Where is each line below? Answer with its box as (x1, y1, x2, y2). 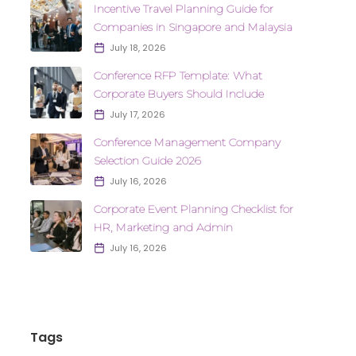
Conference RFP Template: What (93, 68, 262, 83)
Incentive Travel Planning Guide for (93, 2, 273, 16)
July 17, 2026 (109, 108, 165, 121)
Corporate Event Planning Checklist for (93, 202, 293, 216)
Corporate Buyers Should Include (93, 87, 264, 101)
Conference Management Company (93, 135, 281, 149)
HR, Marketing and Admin (93, 220, 233, 234)
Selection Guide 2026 (93, 153, 201, 168)
